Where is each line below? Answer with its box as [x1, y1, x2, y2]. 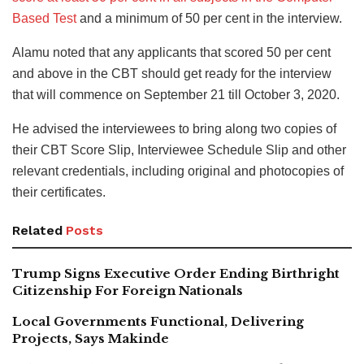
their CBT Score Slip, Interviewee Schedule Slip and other [12, 143, 346, 158]
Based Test [12, 11, 76, 26]
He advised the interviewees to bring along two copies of [12, 122, 336, 136]
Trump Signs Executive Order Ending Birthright [12, 266, 340, 282]
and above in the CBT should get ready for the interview [12, 67, 331, 81]
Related [12, 223, 63, 239]
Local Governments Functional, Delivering [12, 314, 304, 330]
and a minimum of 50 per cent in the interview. [76, 11, 342, 26]
